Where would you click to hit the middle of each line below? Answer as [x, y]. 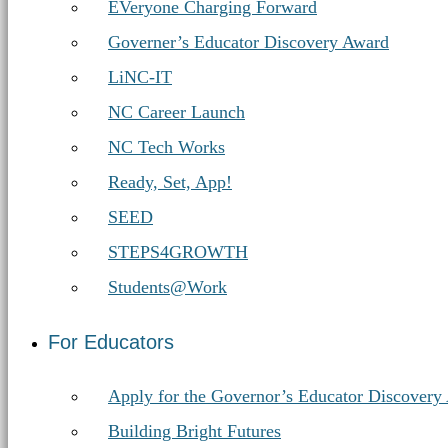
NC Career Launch [176, 112]
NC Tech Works [166, 147]
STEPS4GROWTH [178, 252]
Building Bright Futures [194, 431]
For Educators [111, 342]
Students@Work [167, 287]
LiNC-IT [140, 77]
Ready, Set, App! [170, 182]
